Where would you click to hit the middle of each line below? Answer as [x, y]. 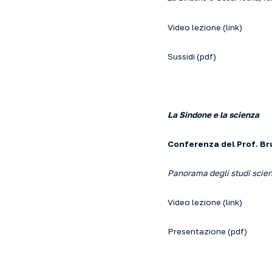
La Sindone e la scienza [213, 115]
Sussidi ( [184, 56]
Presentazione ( [199, 231]
